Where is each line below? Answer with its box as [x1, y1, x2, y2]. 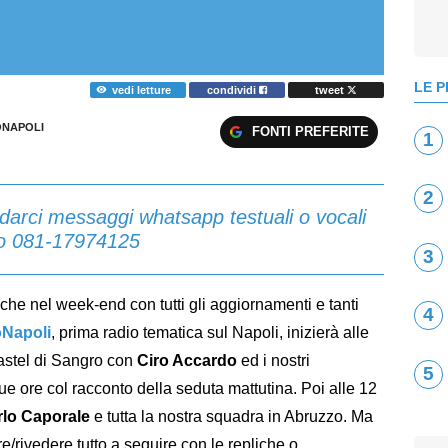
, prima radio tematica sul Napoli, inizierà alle [51, 323, 369, 341]
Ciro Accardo [137, 351, 241, 369]
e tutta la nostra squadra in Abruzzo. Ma [90, 407, 373, 425]
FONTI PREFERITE [251, 124, 369, 140]
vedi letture [111, 83, 171, 96]
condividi [207, 83, 260, 96]
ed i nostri [241, 351, 310, 369]
